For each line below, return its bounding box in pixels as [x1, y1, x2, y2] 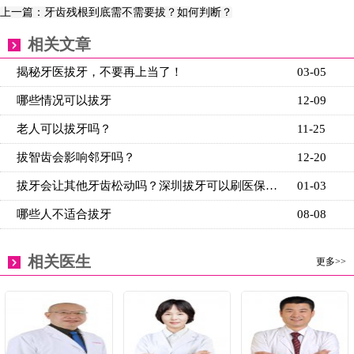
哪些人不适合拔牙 [17, 207, 111, 220]
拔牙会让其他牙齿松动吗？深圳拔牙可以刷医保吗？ [265, 179, 277, 192]
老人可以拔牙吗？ [17, 122, 111, 135]
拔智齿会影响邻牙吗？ [17, 150, 135, 164]
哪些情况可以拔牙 [17, 93, 111, 107]
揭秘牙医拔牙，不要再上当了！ [17, 65, 183, 78]
